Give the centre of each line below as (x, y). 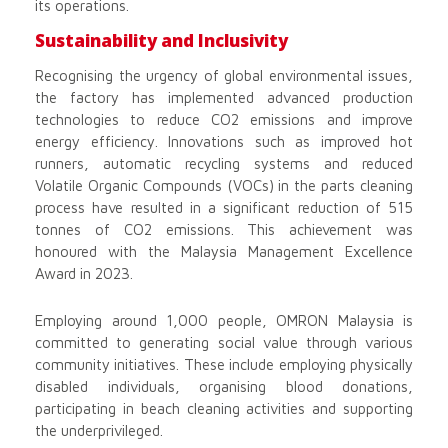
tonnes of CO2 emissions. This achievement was (224, 230)
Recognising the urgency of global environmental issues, (224, 76)
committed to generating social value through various (224, 343)
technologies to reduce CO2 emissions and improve (224, 120)
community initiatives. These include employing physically (224, 365)
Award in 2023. (84, 274)
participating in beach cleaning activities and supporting (224, 409)
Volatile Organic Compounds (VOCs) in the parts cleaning (224, 186)
